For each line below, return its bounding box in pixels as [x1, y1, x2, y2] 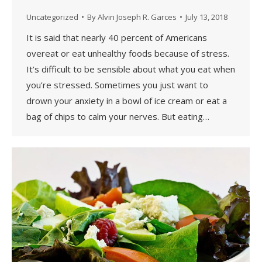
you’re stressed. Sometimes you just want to [26, 78, 208, 91]
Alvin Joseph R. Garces [98, 11, 177, 22]
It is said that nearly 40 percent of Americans [26, 31, 207, 43]
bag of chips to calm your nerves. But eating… [26, 110, 209, 122]
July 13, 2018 [185, 11, 227, 22]
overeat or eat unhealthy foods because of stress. [26, 47, 229, 59]
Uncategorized [26, 11, 78, 22]
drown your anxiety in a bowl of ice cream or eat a [26, 94, 227, 106]
